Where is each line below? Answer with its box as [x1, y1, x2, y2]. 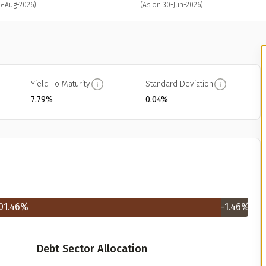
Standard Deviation [145, 79, 213, 89]
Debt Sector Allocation [36, 242, 147, 255]
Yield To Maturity [30, 79, 90, 89]
